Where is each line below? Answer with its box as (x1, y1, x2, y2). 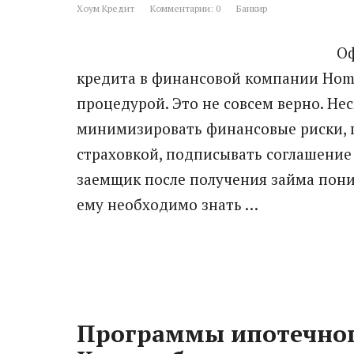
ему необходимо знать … (77, 194, 258, 214)
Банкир (236, 2, 267, 14)
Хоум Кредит (77, 2, 134, 14)
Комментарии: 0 (150, 2, 220, 14)
